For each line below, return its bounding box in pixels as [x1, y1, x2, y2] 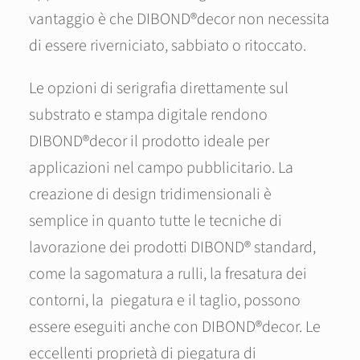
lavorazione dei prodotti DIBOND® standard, [29, 236, 316, 259]
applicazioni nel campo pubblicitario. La [29, 157, 293, 179]
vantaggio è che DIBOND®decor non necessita [29, 8, 329, 31]
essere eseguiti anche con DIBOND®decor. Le [29, 316, 321, 338]
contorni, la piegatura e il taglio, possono [29, 289, 301, 312]
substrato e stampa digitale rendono [29, 104, 268, 126]
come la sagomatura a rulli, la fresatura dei [29, 263, 307, 285]
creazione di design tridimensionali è [29, 183, 272, 206]
